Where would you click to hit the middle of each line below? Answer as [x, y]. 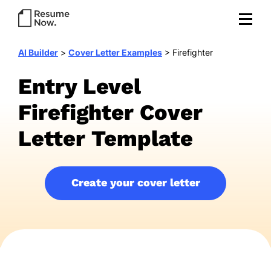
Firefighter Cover [110, 113]
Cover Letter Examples [115, 52]
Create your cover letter [135, 182]
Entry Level [80, 87]
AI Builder [38, 52]
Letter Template [106, 139]
